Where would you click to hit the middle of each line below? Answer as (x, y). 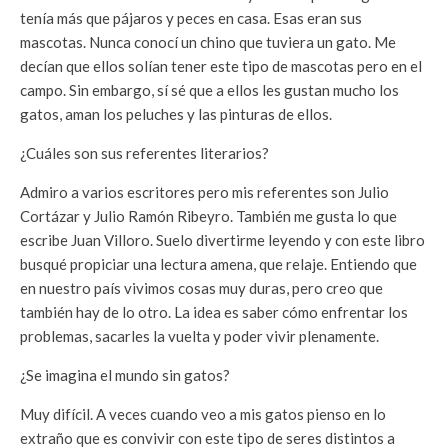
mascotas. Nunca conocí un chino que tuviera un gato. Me (208, 41)
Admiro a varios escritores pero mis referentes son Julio (204, 191)
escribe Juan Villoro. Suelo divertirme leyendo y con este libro (222, 239)
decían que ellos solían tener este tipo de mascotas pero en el (221, 65)
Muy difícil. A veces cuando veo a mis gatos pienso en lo (203, 413)
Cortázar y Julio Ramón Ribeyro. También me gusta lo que (208, 215)
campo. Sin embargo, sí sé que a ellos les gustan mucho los (209, 89)
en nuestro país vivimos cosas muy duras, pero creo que (201, 287)
